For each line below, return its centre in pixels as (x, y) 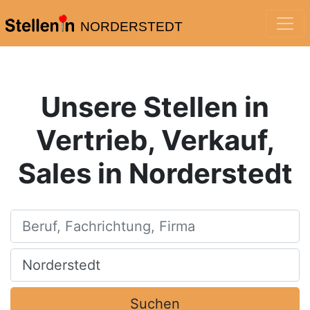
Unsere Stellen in (155, 107)
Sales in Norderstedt (155, 173)
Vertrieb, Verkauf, (155, 140)
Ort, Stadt (36, 257)
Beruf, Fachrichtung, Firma (79, 218)
